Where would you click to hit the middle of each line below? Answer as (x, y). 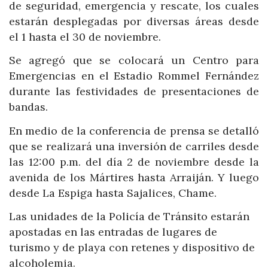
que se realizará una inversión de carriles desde (134, 146)
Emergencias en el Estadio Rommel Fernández (134, 76)
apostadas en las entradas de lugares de (113, 232)
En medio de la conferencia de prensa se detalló (134, 130)
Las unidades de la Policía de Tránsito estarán (129, 217)
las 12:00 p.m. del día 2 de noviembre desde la (134, 162)
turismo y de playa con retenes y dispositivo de (132, 248)
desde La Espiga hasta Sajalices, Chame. (113, 193)
